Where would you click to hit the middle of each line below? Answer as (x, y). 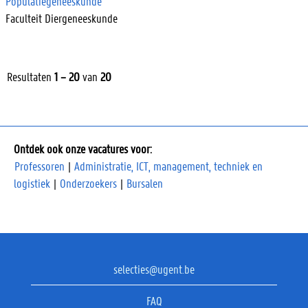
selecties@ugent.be (154, 268)
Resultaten (31, 76)
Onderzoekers (90, 183)
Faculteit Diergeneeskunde (62, 18)
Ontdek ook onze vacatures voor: (83, 148)
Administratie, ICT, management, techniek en (168, 165)
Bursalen (145, 183)
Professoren (40, 165)
